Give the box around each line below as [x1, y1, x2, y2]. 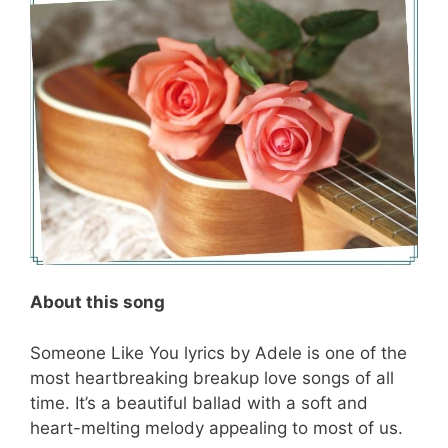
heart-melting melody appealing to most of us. [30, 417, 403, 438]
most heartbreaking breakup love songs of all [30, 367, 394, 388]
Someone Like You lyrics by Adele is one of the [30, 342, 407, 363]
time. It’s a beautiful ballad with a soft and [30, 392, 368, 413]
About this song [30, 292, 165, 313]
